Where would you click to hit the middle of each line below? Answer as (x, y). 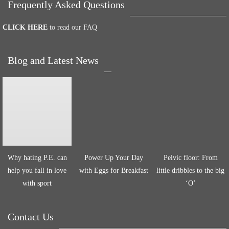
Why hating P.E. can (37, 158)
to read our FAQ (72, 27)
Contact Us (31, 217)
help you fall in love (37, 170)
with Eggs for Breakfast (114, 170)
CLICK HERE (25, 27)
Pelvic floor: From (190, 158)
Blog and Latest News (53, 60)
